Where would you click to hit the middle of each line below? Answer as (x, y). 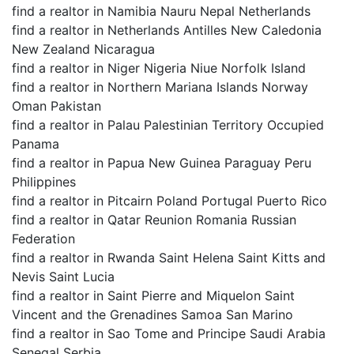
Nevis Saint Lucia (63, 277)
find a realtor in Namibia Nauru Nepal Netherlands (161, 11)
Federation (43, 239)
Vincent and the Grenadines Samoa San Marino (153, 314)
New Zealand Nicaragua (83, 49)
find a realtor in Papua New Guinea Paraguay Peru (162, 163)
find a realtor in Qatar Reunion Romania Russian (154, 220)
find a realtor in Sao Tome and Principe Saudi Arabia (169, 333)
